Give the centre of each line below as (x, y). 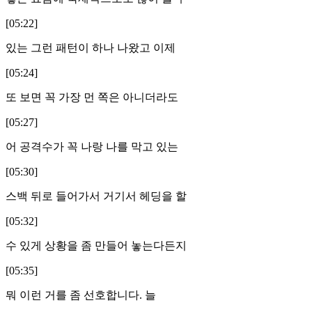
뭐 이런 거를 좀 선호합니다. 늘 (81, 295)
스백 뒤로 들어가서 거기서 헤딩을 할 (96, 196)
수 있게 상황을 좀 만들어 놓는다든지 (96, 245)
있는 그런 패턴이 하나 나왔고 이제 (91, 47)
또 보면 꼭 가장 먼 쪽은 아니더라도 (92, 97)
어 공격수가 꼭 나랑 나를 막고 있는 (92, 146)
